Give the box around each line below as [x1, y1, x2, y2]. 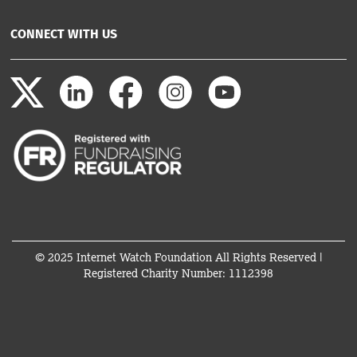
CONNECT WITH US [10, 29, 117, 42]
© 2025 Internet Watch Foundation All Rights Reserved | [34, 249, 323, 265]
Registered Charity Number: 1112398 [84, 265, 273, 281]
